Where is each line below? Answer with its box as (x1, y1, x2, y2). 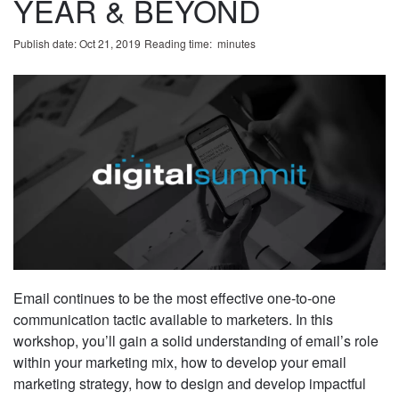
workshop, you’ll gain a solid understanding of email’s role (13, 330, 379, 352)
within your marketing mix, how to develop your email (13, 352, 346, 373)
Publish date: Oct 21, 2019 (13, 36, 141, 51)
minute (215, 36, 250, 51)
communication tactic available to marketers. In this (13, 309, 333, 330)
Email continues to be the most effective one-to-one (13, 288, 336, 309)
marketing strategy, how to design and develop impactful (13, 373, 366, 395)
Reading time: (144, 36, 215, 51)
